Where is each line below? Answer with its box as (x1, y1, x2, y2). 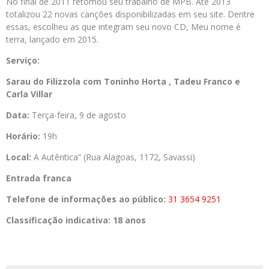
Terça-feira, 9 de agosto (29, 109, 126, 121)
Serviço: (6, 54, 40, 66)
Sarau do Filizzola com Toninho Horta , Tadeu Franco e (6, 75, 240, 87)
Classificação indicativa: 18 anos (6, 214, 146, 226)
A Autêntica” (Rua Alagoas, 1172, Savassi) (31, 151, 195, 163)
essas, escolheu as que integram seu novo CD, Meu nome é (6, 20, 241, 32)
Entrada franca (6, 172, 71, 184)
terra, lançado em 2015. (6, 33, 98, 45)
